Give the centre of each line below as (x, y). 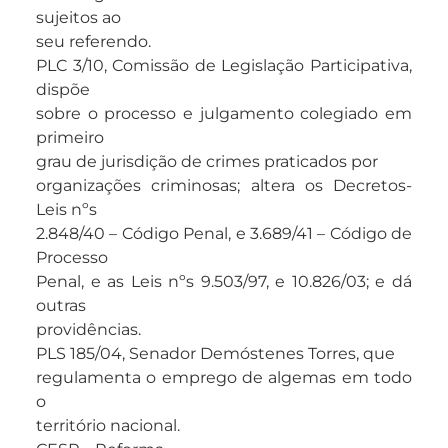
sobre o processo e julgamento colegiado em (224, 114)
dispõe (63, 90)
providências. (88, 330)
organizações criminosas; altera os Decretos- (224, 186)
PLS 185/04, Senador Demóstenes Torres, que (215, 354)
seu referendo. (93, 42)
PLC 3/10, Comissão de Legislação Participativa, (224, 66)
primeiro (70, 138)
